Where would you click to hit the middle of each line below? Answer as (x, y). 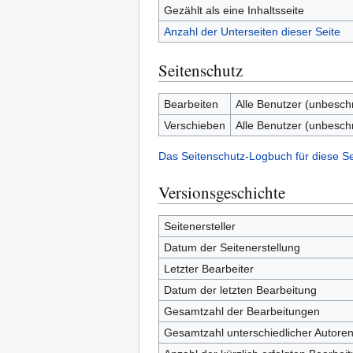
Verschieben (194, 125)
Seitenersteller (199, 226)
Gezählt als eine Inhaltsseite (234, 10)
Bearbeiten (191, 104)
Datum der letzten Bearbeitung (240, 290)
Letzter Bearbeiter (208, 269)
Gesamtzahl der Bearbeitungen (242, 311)
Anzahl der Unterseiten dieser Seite (252, 32)
